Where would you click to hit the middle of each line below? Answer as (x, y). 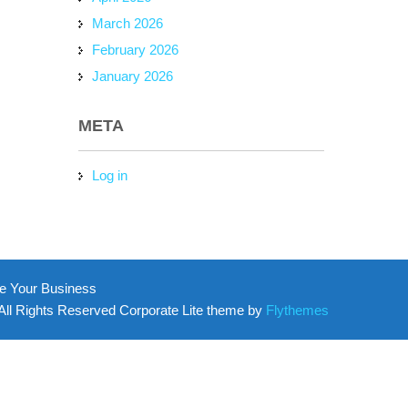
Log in (110, 175)
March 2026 (127, 23)
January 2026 (133, 76)
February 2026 (135, 50)
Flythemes (296, 310)
